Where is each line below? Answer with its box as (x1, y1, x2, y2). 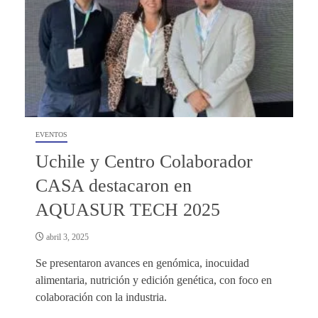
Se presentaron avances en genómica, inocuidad (35, 256, 249, 269)
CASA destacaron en (35, 175, 192, 196)
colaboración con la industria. (35, 290, 167, 303)
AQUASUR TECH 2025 (35, 199, 220, 220)
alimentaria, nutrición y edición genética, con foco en (35, 273, 272, 286)
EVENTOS (35, 130, 67, 138)
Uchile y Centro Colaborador (35, 150, 253, 172)
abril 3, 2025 (44, 231, 89, 242)
